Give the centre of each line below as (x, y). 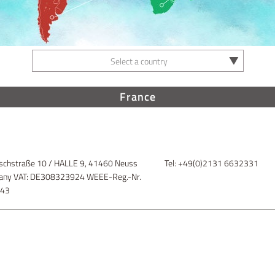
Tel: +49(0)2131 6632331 (211, 163)
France (137, 97)
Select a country (139, 61)
